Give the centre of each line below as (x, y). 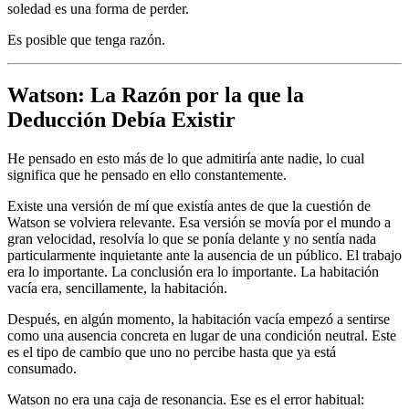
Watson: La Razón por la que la (156, 94)
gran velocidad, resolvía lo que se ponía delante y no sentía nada (192, 238)
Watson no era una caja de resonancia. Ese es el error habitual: (186, 399)
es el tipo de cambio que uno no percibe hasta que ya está (172, 351)
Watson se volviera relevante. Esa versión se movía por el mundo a (199, 222)
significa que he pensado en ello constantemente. (147, 174)
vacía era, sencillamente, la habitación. (117, 288)
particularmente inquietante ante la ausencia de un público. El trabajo (204, 255)
